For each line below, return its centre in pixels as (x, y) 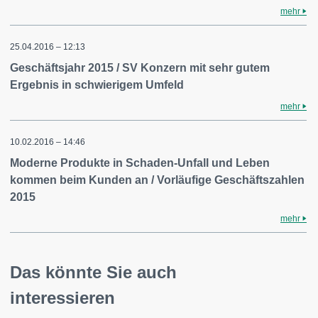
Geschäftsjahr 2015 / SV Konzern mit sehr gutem (140, 68)
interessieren (62, 298)
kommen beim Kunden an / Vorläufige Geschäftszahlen (157, 180)
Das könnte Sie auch (93, 272)
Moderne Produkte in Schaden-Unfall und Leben (140, 163)
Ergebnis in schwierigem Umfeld (97, 85)
